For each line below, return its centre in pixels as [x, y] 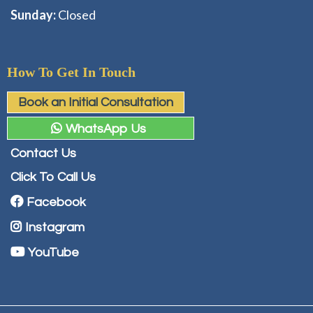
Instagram [55, 228]
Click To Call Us [53, 177]
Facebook [56, 203]
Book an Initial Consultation [96, 103]
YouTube [53, 253]
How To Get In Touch [71, 72]
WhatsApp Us [106, 129]
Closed [77, 15]
